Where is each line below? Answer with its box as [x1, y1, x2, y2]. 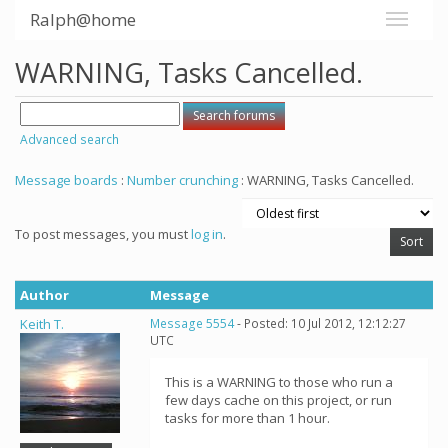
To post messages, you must [15, 225, 191, 243]
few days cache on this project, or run [165, 391, 392, 409]
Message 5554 [150, 315, 234, 332]
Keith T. [20, 315, 64, 333]
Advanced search [20, 131, 119, 148]
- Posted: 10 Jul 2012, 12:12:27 [234, 315, 406, 332]
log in [191, 225, 223, 243]
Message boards [15, 171, 118, 189]
